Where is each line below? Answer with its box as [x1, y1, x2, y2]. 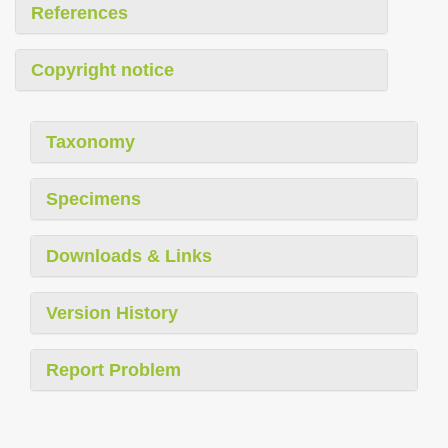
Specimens [46, 189, 141, 210]
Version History [46, 303, 178, 324]
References [31, 3, 128, 24]
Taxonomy [46, 132, 135, 153]
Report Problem [46, 360, 181, 381]
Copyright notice [31, 60, 174, 81]
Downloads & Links [46, 246, 212, 267]
